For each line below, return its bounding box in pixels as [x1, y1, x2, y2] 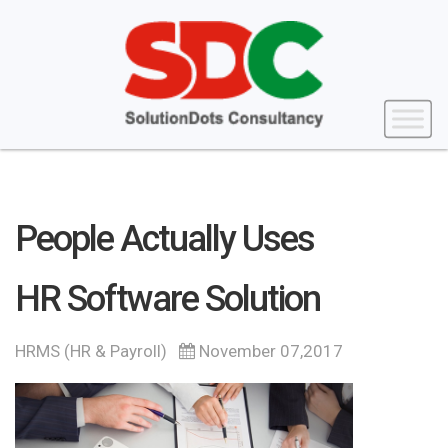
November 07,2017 [195, 341, 343, 362]
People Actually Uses [15, 218, 314, 261]
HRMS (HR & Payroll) [15, 341, 167, 362]
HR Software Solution [15, 278, 320, 321]
